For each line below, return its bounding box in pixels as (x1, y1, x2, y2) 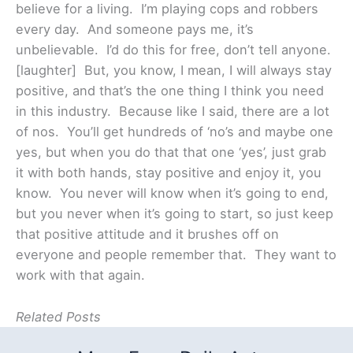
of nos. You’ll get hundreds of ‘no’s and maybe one (16, 124, 333, 140)
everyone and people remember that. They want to (16, 247, 336, 263)
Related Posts (16, 308, 101, 325)
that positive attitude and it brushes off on (16, 226, 279, 243)
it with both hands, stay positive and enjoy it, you (16, 165, 321, 181)
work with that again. (16, 267, 145, 284)
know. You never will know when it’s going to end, (16, 185, 329, 202)
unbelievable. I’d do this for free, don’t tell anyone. (16, 42, 331, 58)
